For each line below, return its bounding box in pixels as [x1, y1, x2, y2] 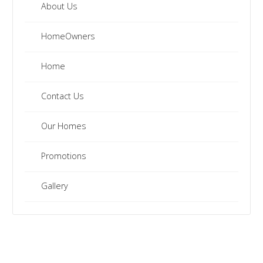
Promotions [41, 150, 86, 161]
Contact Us [41, 90, 84, 102]
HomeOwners [41, 31, 95, 42]
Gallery [41, 180, 68, 191]
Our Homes [41, 120, 86, 131]
